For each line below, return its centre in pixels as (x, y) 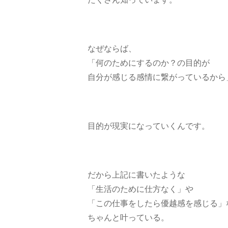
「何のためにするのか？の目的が (149, 63)
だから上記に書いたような (136, 175)
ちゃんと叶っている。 (128, 217)
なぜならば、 (112, 48)
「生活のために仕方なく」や (140, 189)
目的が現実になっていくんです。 (149, 126)
